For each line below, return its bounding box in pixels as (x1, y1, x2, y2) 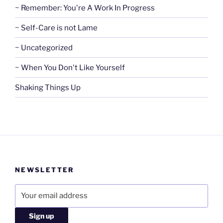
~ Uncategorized (15, 43, 73, 52)
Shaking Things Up (15, 83, 81, 92)
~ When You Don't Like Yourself (15, 63, 125, 72)
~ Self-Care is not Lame (15, 23, 98, 32)
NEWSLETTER (15, 166, 75, 174)
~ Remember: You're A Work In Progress (15, 3, 155, 12)
